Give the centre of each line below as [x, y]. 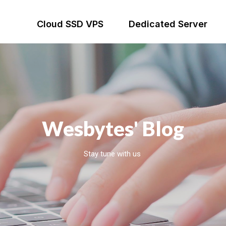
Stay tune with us [113, 154]
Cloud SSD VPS [70, 24]
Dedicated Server [168, 24]
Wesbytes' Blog [113, 129]
